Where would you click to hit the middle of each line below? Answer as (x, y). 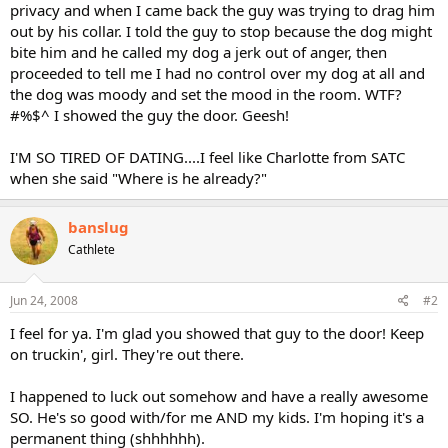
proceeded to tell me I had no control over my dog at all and (217, 72)
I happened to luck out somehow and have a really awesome (219, 396)
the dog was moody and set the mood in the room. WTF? (206, 93)
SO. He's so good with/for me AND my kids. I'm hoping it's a (217, 417)
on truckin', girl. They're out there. (127, 354)
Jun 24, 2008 (44, 300)
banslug (98, 226)
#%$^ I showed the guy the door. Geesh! (149, 114)
